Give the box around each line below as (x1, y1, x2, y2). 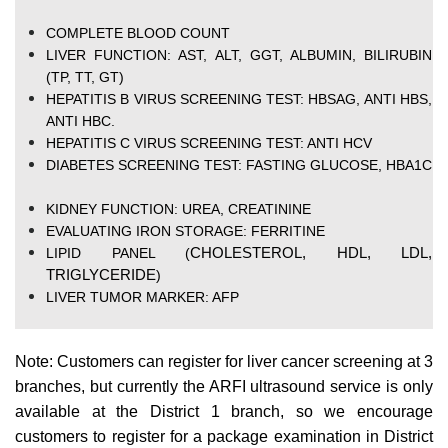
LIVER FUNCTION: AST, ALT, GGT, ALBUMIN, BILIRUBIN (46, 47, 432, 64)
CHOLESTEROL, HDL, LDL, (190, 244, 432, 262)
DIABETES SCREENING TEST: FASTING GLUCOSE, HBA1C (46, 157, 432, 174)
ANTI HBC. (46, 113, 115, 130)
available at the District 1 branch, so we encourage (15, 403, 433, 421)
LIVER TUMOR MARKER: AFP (46, 289, 239, 306)
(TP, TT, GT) (46, 69, 124, 86)
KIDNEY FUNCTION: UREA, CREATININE (46, 201, 311, 218)
